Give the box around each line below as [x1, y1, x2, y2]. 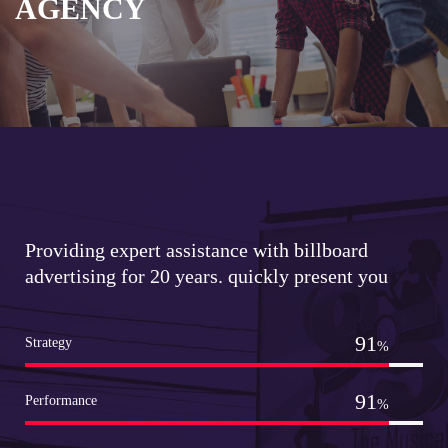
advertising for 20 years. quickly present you [25, 265, 388, 287]
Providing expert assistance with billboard [25, 239, 368, 261]
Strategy [25, 335, 72, 350]
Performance [25, 393, 97, 408]
